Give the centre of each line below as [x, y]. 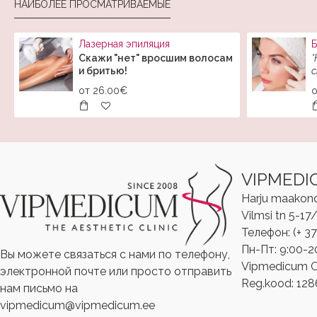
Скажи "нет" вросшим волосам [156, 58]
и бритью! [103, 71]
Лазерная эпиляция [125, 44]
